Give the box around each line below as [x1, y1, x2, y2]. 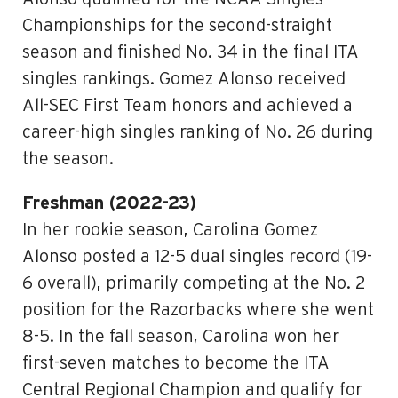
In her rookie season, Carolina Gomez [22, 221, 318, 239]
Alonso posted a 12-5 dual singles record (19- [22, 248, 372, 266]
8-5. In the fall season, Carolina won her [22, 328, 339, 346]
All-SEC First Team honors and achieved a [22, 97, 353, 115]
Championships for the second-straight [22, 17, 332, 35]
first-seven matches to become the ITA [22, 354, 330, 372]
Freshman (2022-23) [22, 195, 196, 212]
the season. [22, 150, 114, 168]
